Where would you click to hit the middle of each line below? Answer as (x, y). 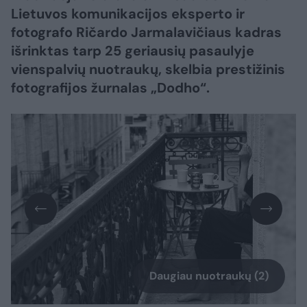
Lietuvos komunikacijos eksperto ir (128, 14)
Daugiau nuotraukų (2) (209, 275)
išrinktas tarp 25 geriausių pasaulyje (133, 51)
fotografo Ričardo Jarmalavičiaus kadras (146, 33)
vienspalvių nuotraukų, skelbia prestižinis (148, 70)
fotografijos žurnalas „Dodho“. (110, 88)
